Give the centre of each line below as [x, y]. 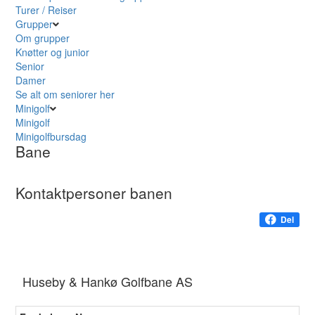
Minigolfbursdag [51, 137]
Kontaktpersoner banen [94, 193]
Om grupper [43, 38]
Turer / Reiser [46, 10]
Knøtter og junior [53, 52]
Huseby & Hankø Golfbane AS [108, 282]
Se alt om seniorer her [65, 95]
